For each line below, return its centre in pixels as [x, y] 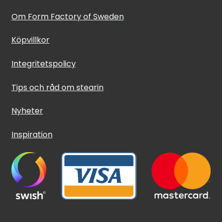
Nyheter [27, 111]
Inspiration [32, 135]
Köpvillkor [30, 40]
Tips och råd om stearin [57, 87]
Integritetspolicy [43, 64]
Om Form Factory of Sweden [67, 16]
